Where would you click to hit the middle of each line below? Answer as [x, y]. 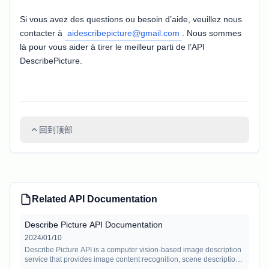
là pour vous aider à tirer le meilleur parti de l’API [112, 47]
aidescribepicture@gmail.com [123, 33]
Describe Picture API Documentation [94, 224]
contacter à [42, 33]
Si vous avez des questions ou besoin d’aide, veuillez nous [131, 19]
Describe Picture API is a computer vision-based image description [133, 249]
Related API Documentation [95, 199]
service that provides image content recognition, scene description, [133, 259]
